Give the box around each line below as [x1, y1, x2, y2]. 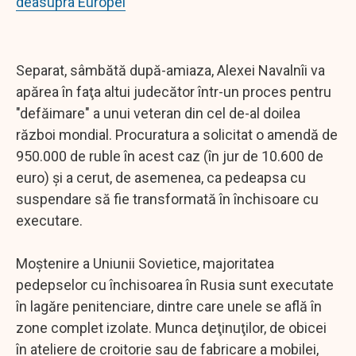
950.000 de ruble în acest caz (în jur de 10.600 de [16, 147, 323, 164]
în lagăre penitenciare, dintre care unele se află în [16, 297, 322, 315]
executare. [16, 211, 83, 229]
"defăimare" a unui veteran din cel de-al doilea [16, 104, 300, 122]
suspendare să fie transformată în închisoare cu [16, 190, 319, 207]
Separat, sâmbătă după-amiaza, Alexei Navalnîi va [16, 61, 325, 79]
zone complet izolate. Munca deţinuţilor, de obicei [16, 319, 327, 336]
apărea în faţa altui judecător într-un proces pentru [16, 83, 331, 100]
